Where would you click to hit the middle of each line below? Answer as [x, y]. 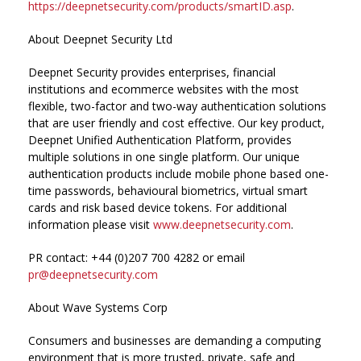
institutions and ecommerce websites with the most [164, 89]
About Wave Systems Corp [98, 307]
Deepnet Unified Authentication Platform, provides [160, 140]
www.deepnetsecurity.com [222, 224]
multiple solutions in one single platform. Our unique [164, 157]
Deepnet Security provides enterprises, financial [152, 72]
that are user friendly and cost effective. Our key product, [176, 123]
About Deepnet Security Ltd [100, 39]
